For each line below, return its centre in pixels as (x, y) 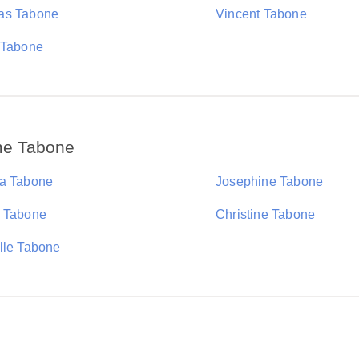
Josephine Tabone (270, 182)
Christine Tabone (266, 214)
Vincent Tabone (261, 14)
